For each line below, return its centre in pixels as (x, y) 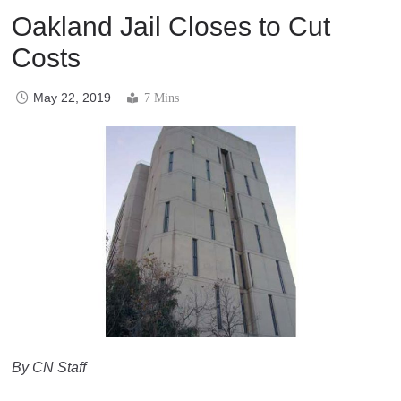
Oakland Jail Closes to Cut (171, 26)
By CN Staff (49, 367)
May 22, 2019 (72, 97)
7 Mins (162, 98)
